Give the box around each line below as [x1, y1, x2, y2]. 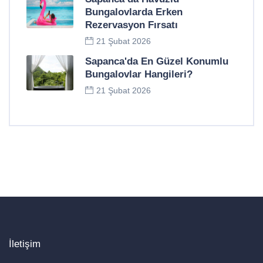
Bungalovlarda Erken [85, 6, 183, 18]
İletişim [9, 238, 41, 250]
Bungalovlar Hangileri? [85, 69, 193, 80]
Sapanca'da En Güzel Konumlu [85, 56, 228, 68]
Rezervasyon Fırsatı [85, 19, 178, 31]
